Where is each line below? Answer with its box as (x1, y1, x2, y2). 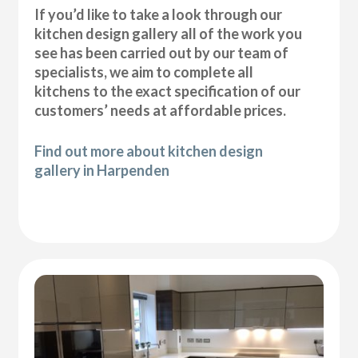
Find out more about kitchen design (34, 142, 264, 161)
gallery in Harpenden (34, 161, 170, 180)
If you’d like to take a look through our (34, 6, 283, 24)
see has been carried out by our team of (34, 44, 289, 62)
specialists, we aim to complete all (34, 63, 254, 82)
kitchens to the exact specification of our (34, 82, 301, 101)
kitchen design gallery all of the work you (34, 25, 303, 43)
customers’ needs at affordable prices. (34, 101, 287, 120)
